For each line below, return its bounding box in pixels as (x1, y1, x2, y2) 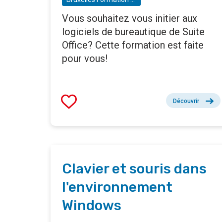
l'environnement (62, 179, 172, 196)
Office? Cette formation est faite (62, 39, 204, 52)
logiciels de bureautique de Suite (62, 26, 205, 38)
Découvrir (173, 98, 199, 105)
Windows (62, 197, 121, 214)
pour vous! (62, 53, 108, 65)
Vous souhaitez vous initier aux (62, 12, 197, 25)
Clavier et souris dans (62, 161, 207, 177)
